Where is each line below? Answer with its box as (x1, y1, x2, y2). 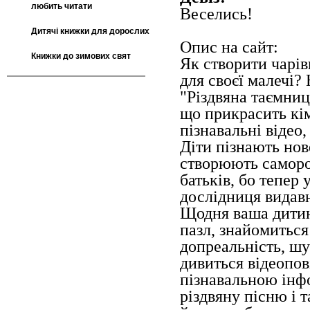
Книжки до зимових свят (31, 51, 131, 61)
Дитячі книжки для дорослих (31, 26, 149, 36)
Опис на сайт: (180, 38, 278, 57)
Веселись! (180, 5, 253, 24)
